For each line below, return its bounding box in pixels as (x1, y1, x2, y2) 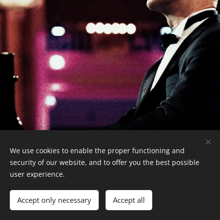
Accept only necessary (17, 195, 91, 205)
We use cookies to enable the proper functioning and (10, 146, 185, 155)
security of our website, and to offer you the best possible (10, 158, 199, 167)
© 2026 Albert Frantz (76, 180, 144, 188)
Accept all (113, 195, 145, 205)
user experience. (10, 169, 65, 179)
